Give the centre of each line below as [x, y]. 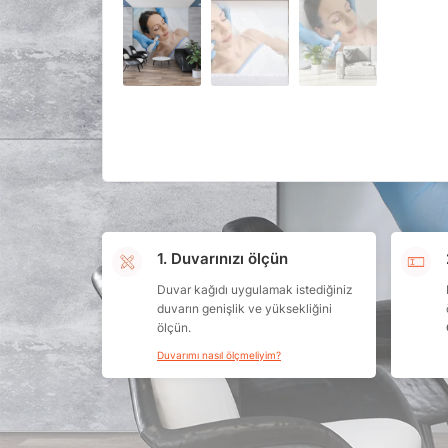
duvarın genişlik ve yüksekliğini [244, 308]
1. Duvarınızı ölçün [222, 259]
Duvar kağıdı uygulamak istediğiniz [255, 289]
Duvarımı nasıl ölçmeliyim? [219, 354]
